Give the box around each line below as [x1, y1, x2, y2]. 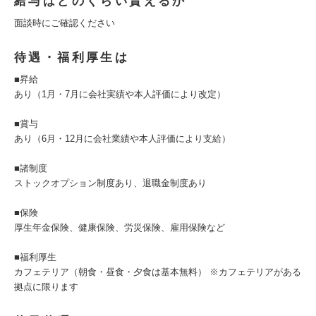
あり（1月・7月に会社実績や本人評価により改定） [14, 89, 226, 99]
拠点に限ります [14, 281, 78, 292]
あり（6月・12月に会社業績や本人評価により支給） [14, 133, 231, 144]
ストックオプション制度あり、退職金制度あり [14, 178, 207, 188]
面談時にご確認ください [14, 18, 115, 28]
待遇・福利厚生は [14, 51, 130, 64]
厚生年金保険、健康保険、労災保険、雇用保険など [14, 222, 225, 233]
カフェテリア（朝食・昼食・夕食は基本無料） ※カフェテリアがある [14, 267, 301, 277]
